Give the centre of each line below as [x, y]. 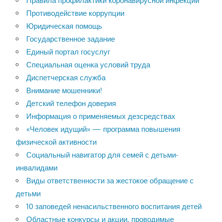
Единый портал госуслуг [68, 52]
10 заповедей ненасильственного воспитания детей [114, 207]
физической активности [56, 142]
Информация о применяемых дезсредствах [101, 116]
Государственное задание [70, 39]
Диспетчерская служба [66, 78]
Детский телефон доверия [71, 104]
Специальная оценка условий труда [88, 65]
